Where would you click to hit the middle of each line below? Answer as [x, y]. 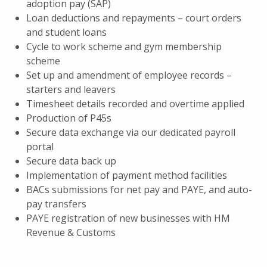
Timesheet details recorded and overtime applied [135, 103]
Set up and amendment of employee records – [129, 75]
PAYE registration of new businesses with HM [128, 218]
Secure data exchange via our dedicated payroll [131, 132]
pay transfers [56, 204]
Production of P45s [69, 118]
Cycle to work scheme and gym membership [124, 46]
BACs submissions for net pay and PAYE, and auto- [139, 189]
